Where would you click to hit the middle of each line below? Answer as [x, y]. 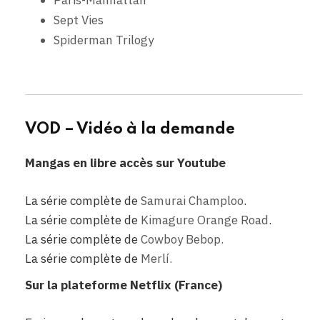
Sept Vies [79, 20]
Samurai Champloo [192, 200]
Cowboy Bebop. [182, 239]
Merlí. [156, 258]
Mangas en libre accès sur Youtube [125, 163]
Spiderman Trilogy [104, 40]
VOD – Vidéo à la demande [130, 130]
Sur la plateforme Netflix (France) [124, 285]
